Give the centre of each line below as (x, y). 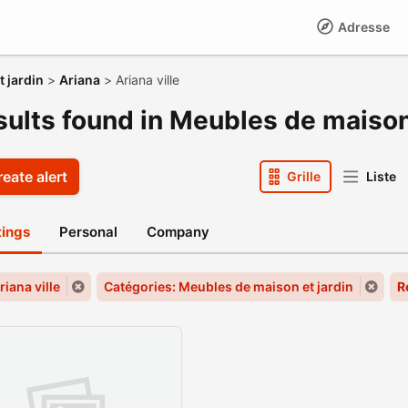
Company (178, 232)
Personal (88, 232)
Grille (304, 176)
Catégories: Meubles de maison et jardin (229, 286)
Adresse (362, 27)
